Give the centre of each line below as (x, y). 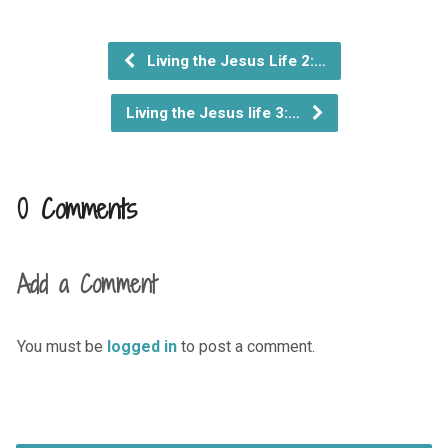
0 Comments (76, 209)
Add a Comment (86, 284)
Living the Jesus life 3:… (214, 113)
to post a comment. (245, 347)
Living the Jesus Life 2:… (234, 61)
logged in (141, 347)
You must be (61, 347)
